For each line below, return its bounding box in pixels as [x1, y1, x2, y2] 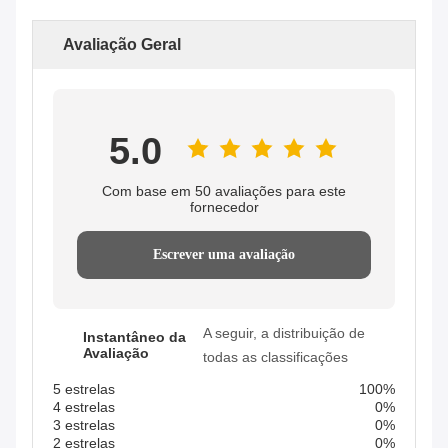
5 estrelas [53, 380, 115, 397]
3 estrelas [53, 416, 115, 433]
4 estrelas [53, 398, 115, 415]
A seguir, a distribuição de [203, 324, 366, 341]
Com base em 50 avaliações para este [102, 182, 346, 199]
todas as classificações [203, 348, 349, 365]
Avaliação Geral [63, 35, 181, 53]
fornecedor [189, 198, 259, 215]
